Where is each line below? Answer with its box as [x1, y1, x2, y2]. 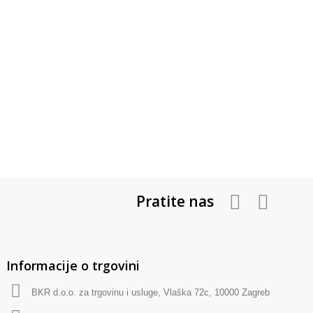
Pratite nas [136, 191, 214, 211]
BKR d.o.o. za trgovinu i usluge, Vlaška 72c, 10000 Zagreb [31, 287, 270, 298]
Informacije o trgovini [6, 257, 140, 274]
